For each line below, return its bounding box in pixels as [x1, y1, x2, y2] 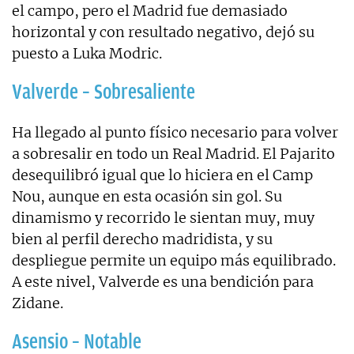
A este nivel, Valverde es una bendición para [12, 272, 314, 291]
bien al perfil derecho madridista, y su [12, 229, 273, 248]
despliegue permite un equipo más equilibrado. [12, 250, 336, 269]
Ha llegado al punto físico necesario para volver [12, 122, 338, 141]
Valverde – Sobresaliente [12, 79, 195, 104]
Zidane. [12, 293, 63, 312]
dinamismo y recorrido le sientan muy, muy [12, 208, 314, 227]
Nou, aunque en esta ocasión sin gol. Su [12, 186, 282, 205]
